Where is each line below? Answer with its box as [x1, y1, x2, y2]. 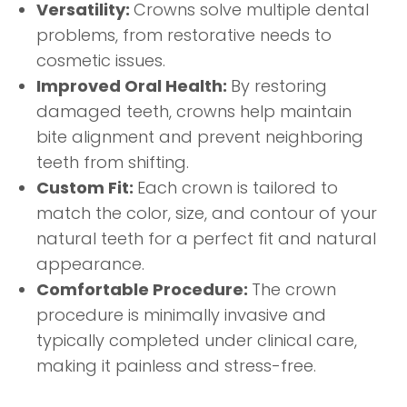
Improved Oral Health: [36, 74, 231, 97]
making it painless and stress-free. [36, 354, 316, 377]
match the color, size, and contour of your [36, 202, 377, 224]
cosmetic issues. [36, 49, 165, 72]
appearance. [36, 253, 144, 275]
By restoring [231, 74, 327, 97]
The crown [252, 278, 336, 301]
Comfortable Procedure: [36, 278, 252, 301]
